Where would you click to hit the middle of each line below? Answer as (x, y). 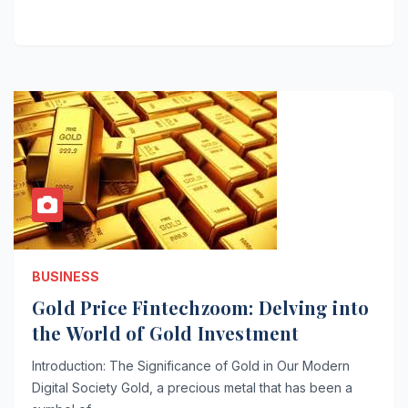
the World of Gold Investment (166, 332)
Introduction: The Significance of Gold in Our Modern (191, 365)
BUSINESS (66, 276)
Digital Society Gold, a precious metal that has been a (192, 387)
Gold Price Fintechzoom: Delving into (201, 307)
